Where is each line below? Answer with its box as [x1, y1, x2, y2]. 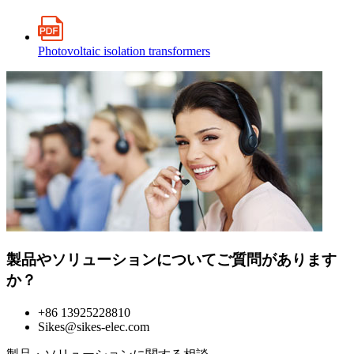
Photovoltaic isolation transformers [38, 44, 210, 58]
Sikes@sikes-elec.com [38, 319, 149, 333]
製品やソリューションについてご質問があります [6, 250, 337, 268]
